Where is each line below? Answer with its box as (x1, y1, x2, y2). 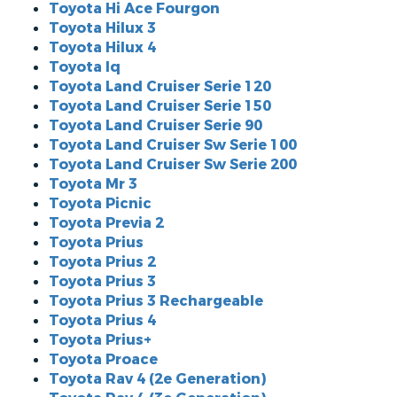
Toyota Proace (49, 350, 158, 369)
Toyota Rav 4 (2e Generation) (49, 370, 266, 388)
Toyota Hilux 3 (49, 19, 156, 37)
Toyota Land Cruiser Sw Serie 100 (49, 136, 297, 154)
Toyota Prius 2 (49, 253, 156, 271)
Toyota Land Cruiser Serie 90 (49, 116, 262, 135)
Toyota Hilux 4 (49, 38, 156, 57)
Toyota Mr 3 (49, 175, 137, 193)
